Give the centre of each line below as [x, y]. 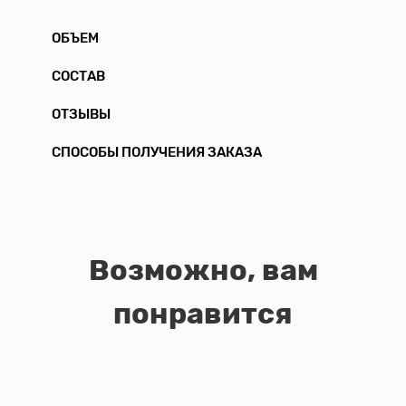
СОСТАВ [78, 76]
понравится [203, 314]
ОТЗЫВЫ [81, 114]
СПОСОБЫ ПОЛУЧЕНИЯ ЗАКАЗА [157, 152]
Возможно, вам [203, 270]
